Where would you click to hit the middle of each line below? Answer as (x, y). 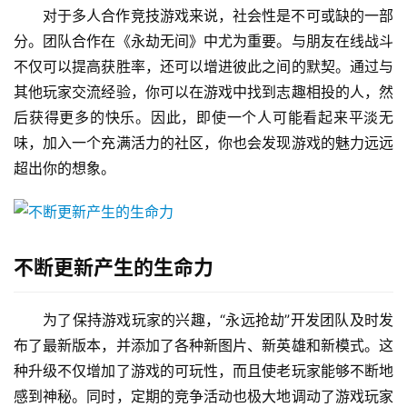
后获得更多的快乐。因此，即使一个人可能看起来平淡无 (203, 118)
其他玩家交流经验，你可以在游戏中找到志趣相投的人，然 (203, 92)
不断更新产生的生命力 (114, 268)
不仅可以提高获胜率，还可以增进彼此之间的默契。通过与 (203, 67)
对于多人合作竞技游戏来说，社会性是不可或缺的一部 (218, 16)
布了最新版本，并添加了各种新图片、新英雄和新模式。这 (203, 346)
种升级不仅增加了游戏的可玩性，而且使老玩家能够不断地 (203, 371)
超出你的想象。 (65, 169)
